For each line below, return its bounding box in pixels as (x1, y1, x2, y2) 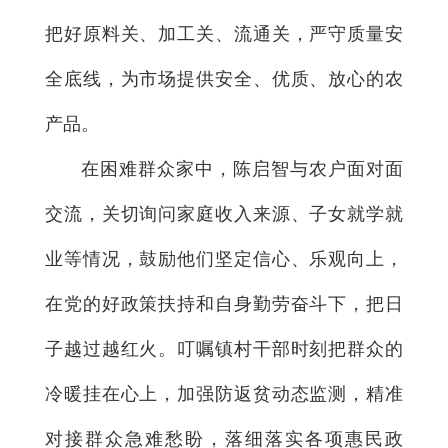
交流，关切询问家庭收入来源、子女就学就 (45, 203, 403, 224)
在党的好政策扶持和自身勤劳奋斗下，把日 (45, 293, 403, 314)
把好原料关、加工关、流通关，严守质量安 (45, 23, 403, 44)
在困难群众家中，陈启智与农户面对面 (81, 158, 403, 179)
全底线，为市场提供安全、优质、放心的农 (45, 68, 403, 89)
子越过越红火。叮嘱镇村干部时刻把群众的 (45, 338, 403, 359)
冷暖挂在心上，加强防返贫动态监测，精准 (45, 383, 403, 404)
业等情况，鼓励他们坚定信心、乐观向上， (45, 248, 403, 269)
